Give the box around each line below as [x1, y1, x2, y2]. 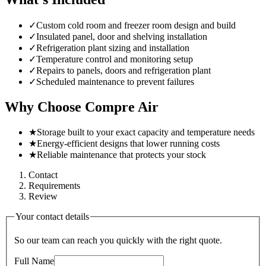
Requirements [28, 180, 80, 191]
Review [28, 191, 58, 202]
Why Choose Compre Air [5, 99, 159, 115]
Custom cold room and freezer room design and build [36, 20, 236, 30]
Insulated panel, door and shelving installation [36, 31, 207, 42]
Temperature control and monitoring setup [36, 53, 193, 64]
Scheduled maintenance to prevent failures [36, 76, 194, 87]
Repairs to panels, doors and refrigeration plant [36, 65, 211, 75]
